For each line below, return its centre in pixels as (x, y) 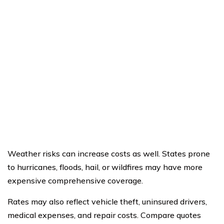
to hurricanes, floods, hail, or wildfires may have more (105, 167)
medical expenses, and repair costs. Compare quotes (104, 215)
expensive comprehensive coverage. (75, 180)
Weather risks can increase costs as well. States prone (109, 153)
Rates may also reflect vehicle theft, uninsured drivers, (107, 201)
